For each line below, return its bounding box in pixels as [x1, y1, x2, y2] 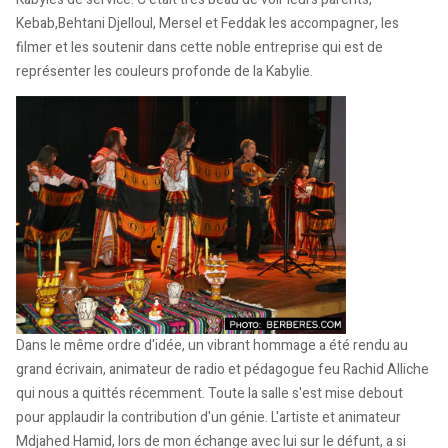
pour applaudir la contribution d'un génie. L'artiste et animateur [16, 407, 401, 429]
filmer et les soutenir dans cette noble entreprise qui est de [16, 37, 383, 59]
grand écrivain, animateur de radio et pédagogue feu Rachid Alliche [16, 359, 429, 381]
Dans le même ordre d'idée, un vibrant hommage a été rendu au [16, 335, 408, 357]
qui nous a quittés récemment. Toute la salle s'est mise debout [16, 383, 403, 405]
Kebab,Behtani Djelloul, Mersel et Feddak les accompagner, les [16, 13, 399, 35]
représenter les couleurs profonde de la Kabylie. [16, 61, 313, 83]
